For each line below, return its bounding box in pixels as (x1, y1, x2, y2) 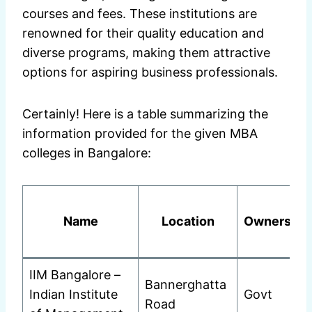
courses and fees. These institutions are (22, 6, 257, 22)
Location (161, 214, 214, 229)
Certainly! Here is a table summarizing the (22, 107, 268, 122)
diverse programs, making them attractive (22, 45, 270, 61)
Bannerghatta (145, 277, 226, 292)
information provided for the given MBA (22, 126, 258, 141)
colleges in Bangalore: (22, 146, 151, 161)
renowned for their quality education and (22, 26, 264, 41)
